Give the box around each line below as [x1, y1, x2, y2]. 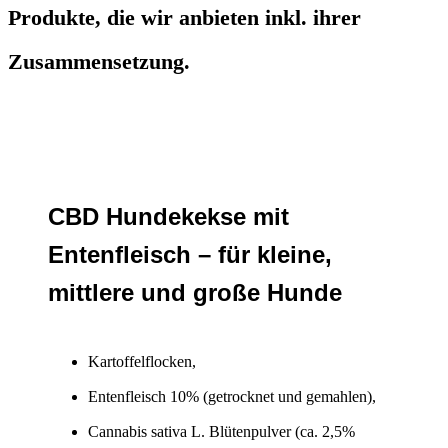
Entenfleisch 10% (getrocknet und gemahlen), [88, 388, 376, 406]
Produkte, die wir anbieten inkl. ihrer [8, 5, 361, 31]
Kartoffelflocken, [88, 353, 196, 371]
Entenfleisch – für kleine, [48, 241, 332, 269]
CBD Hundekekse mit [48, 203, 289, 231]
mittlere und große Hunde [48, 279, 342, 307]
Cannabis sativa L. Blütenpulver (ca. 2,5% [88, 423, 355, 441]
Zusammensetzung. [8, 49, 190, 75]
